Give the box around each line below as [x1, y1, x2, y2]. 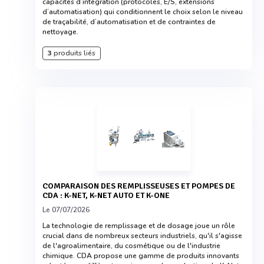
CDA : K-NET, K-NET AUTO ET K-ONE [42, 190, 170, 200]
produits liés [52, 48, 95, 58]
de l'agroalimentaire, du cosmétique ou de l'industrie [42, 241, 220, 250]
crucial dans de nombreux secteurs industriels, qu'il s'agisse [42, 231, 242, 240]
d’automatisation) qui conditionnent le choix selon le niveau [42, 7, 243, 16]
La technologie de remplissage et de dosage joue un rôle [42, 221, 235, 230]
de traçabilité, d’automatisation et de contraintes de [42, 17, 216, 27]
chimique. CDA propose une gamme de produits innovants [42, 251, 239, 260]
